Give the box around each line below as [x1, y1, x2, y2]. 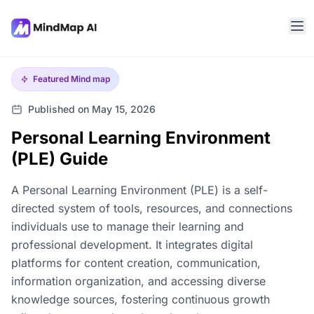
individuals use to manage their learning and [11, 219, 244, 233]
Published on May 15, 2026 [28, 103, 156, 115]
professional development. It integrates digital [11, 238, 253, 252]
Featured [33, 74, 71, 84]
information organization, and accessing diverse [11, 274, 266, 288]
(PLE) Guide [11, 149, 108, 169]
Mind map [71, 74, 110, 84]
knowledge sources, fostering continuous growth [11, 292, 270, 306]
